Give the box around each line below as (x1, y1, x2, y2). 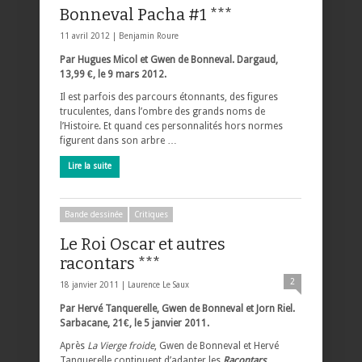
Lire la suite (68, 161, 112, 170)
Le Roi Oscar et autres (60, 234, 225, 254)
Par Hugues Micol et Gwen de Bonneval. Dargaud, (60, 53, 278, 65)
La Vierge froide (87, 339, 154, 351)
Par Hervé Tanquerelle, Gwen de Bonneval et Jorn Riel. (60, 302, 295, 314)
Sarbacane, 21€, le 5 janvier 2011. (60, 317, 209, 329)
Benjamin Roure (119, 31, 179, 40)
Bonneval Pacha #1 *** (60, 4, 232, 24)
